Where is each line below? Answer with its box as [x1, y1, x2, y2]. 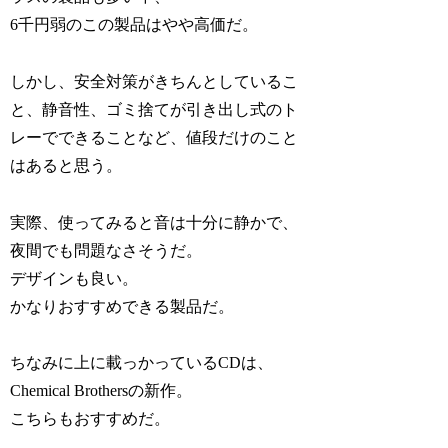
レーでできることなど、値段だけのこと [10, 128, 299, 146]
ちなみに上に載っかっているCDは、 [10, 354, 274, 372]
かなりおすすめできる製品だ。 [10, 297, 235, 315]
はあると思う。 [10, 156, 123, 174]
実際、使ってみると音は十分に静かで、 [10, 213, 299, 231]
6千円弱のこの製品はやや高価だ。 [10, 16, 259, 33]
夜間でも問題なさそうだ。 [10, 241, 203, 259]
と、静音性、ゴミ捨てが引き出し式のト [10, 100, 299, 118]
